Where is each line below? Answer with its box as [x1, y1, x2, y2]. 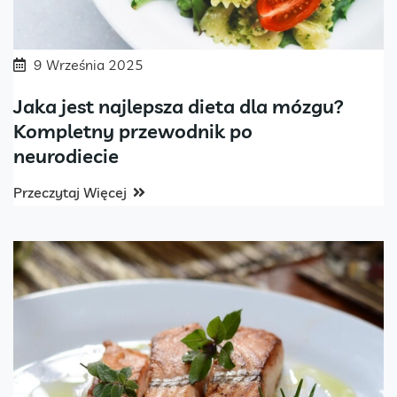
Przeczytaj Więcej [13, 183, 127, 202]
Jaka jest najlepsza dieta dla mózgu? [13, 94, 344, 120]
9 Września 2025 [34, 56, 144, 74]
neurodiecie [13, 144, 119, 169]
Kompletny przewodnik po [13, 119, 253, 144]
